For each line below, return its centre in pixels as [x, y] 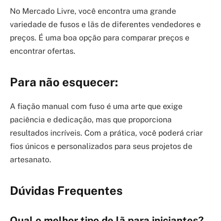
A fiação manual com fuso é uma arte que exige [96, 106]
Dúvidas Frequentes [66, 190]
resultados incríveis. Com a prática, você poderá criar [106, 133]
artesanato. [31, 159]
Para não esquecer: [64, 82]
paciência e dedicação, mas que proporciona [91, 119]
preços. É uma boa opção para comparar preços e [100, 37]
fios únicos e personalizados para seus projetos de [101, 146]
